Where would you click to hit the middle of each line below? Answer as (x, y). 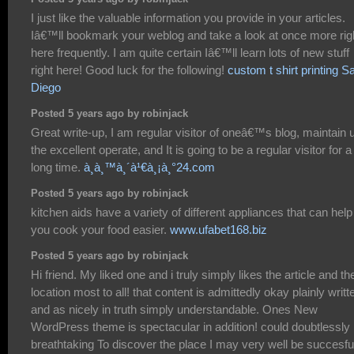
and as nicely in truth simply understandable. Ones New (174, 309)
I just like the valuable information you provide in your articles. (188, 17)
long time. (57, 167)
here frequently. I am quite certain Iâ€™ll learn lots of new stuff (190, 52)
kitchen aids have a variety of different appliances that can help (192, 212)
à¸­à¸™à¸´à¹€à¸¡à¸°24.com (149, 167)
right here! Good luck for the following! (129, 70)
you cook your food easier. (100, 229)
